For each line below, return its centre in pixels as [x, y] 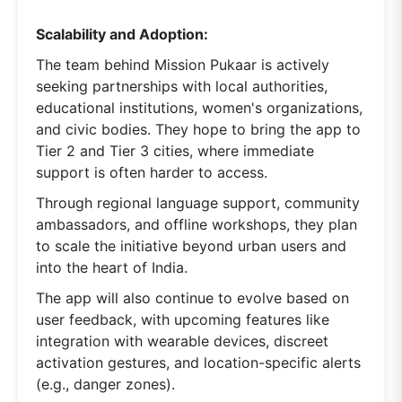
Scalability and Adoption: [122, 34]
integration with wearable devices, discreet [182, 341]
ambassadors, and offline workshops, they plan [197, 224]
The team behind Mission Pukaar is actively [183, 64]
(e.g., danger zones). [105, 384]
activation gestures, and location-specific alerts [198, 362]
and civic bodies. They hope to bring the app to [198, 129]
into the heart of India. [112, 267]
